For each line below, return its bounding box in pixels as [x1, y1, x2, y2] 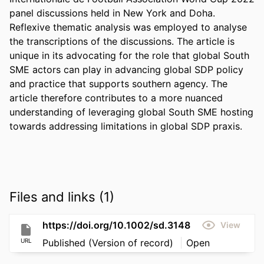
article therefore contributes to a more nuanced [9, 91, 223, 104]
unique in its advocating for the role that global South [9, 49, 249, 61]
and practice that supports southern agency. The [9, 77, 227, 90]
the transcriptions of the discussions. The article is [9, 35, 235, 47]
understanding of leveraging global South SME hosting [9, 105, 253, 118]
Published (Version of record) [42, 236, 176, 249]
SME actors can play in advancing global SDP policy [9, 63, 243, 75]
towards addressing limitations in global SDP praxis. [9, 120, 242, 132]
